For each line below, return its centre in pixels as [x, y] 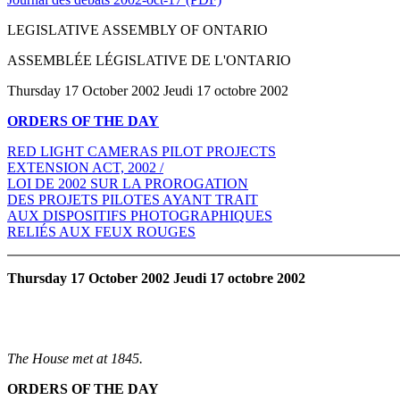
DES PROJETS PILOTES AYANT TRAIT [133, 199]
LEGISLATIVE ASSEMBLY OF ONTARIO [137, 29]
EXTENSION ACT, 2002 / [85, 167]
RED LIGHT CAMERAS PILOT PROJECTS [142, 151]
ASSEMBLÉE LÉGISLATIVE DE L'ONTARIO [149, 60]
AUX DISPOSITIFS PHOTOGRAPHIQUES [140, 215]
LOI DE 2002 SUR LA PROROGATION [128, 183]
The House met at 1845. [75, 358]
